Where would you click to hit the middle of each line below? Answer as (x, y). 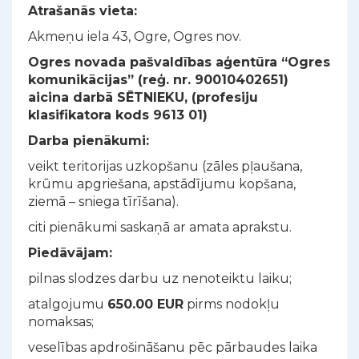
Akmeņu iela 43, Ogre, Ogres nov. (135, 36)
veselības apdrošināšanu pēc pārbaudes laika (173, 347)
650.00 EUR (145, 304)
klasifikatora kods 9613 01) (118, 115)
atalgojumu (68, 304)
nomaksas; (61, 322)
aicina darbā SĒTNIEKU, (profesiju (143, 97)
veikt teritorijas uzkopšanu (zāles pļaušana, (165, 166)
